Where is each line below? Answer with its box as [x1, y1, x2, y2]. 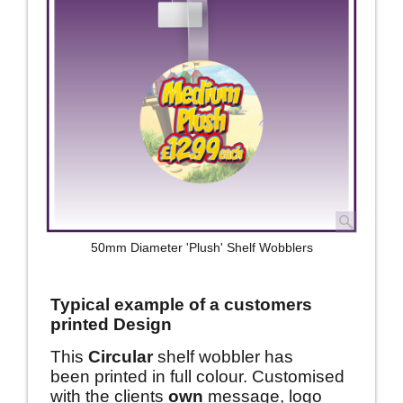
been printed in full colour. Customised [50, 367, 345, 387]
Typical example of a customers [50, 295, 312, 314]
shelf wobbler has [157, 347, 293, 367]
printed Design [50, 315, 172, 334]
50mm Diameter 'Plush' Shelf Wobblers [90, 240, 313, 255]
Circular [88, 347, 157, 367]
